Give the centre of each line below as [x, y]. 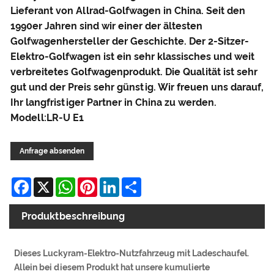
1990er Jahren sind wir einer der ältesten [106, 26]
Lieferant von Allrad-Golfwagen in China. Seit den [128, 10]
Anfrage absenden [52, 151]
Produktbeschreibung [73, 216]
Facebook [54, 182]
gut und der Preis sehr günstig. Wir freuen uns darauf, [137, 87]
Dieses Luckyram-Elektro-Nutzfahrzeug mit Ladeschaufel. [132, 253]
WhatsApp [100, 182]
